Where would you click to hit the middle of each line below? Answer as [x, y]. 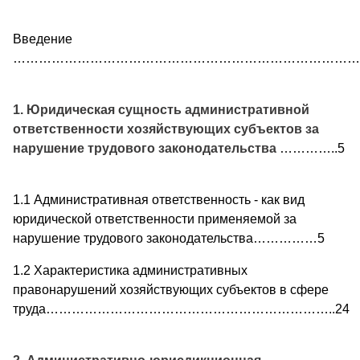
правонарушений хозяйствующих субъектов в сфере [171, 289]
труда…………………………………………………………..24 [181, 309]
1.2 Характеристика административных [130, 270]
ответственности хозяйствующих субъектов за [166, 129]
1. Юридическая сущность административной [161, 109]
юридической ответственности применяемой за [155, 219]
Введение [43, 39]
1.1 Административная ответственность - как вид [159, 199]
